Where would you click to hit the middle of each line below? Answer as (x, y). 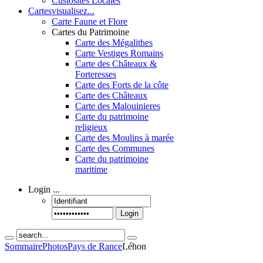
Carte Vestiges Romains (119, 53)
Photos (55, 246)
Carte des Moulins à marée (124, 138)
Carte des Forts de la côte (122, 85)
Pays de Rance (95, 246)
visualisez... (73, 11)
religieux (91, 127)
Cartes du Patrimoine (90, 32)
